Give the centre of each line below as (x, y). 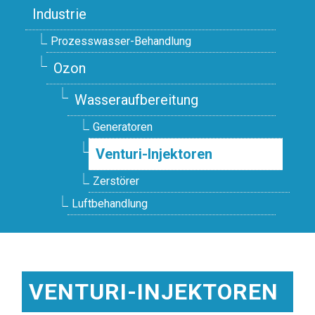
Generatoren (123, 127)
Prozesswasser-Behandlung (121, 41)
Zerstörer (116, 181)
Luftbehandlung (110, 203)
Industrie (60, 14)
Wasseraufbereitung (137, 99)
